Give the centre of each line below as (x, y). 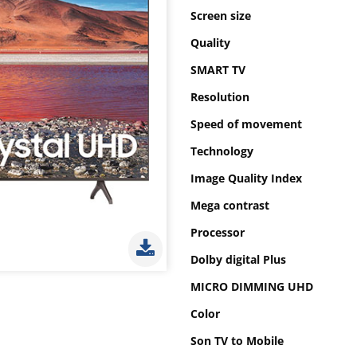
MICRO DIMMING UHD (257, 286)
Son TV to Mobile (240, 340)
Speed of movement (249, 124)
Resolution (224, 96)
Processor (221, 232)
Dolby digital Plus (242, 259)
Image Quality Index (248, 178)
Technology (225, 151)
